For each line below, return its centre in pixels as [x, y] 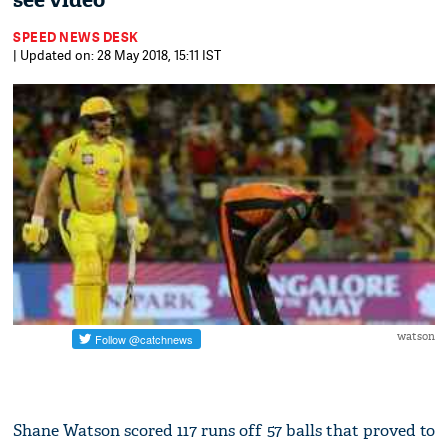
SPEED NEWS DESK [76, 37]
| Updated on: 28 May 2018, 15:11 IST [117, 55]
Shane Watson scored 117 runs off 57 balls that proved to [224, 431]
